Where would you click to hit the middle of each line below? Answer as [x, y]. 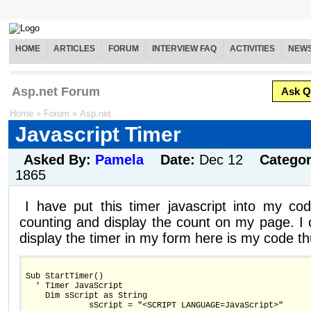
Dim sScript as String [89, 295]
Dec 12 [221, 160]
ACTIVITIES [252, 49]
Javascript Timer [98, 135]
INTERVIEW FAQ [184, 49]
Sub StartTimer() [65, 276]
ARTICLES [74, 49]
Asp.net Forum [56, 92]
